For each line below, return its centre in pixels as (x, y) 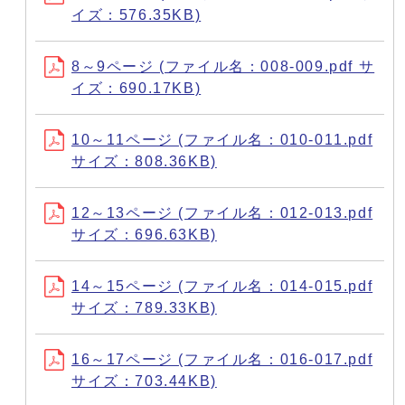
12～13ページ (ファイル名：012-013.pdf (222, 212)
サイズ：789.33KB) (144, 307)
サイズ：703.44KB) (144, 381)
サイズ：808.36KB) (144, 161)
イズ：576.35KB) (137, 14)
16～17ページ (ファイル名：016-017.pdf (222, 359)
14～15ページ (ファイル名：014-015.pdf (222, 286)
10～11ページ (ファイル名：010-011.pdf (222, 139)
